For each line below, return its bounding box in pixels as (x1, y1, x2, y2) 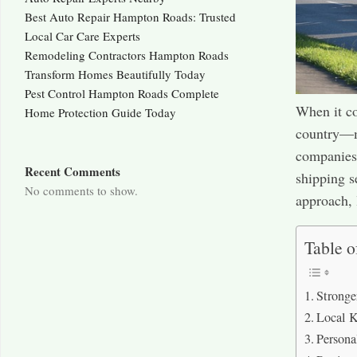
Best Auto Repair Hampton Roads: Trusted (25, 9, 236, 25)
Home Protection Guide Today (25, 104, 176, 121)
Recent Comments (25, 163, 120, 181)
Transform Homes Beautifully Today (25, 66, 206, 83)
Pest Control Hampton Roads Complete (25, 85, 219, 102)
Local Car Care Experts (25, 28, 140, 45)
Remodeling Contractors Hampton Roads (25, 47, 229, 64)
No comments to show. (25, 182, 138, 199)
